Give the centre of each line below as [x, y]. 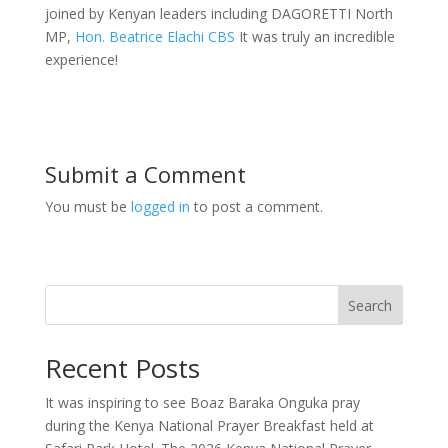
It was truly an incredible [314, 36]
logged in [160, 206]
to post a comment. [256, 206]
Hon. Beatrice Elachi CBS [154, 36]
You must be [87, 206]
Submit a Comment [145, 174]
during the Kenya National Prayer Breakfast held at [209, 425]
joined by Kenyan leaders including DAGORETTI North [218, 13]
